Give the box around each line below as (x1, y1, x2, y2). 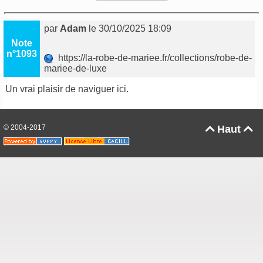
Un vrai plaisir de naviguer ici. (5, 84, 129, 95)
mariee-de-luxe (44, 63, 110, 74)
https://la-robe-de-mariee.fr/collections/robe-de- (53, 53, 252, 63)
